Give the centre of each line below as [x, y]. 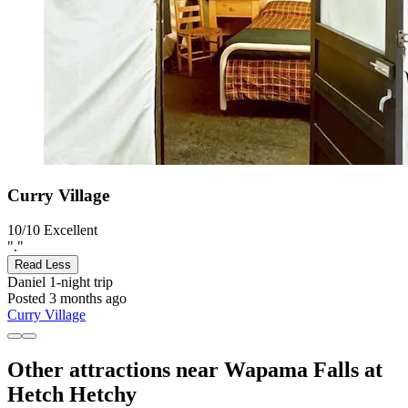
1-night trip [79, 282]
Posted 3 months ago [67, 299]
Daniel [26, 282]
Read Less [43, 265]
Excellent [71, 230]
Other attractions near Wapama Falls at [195, 370]
